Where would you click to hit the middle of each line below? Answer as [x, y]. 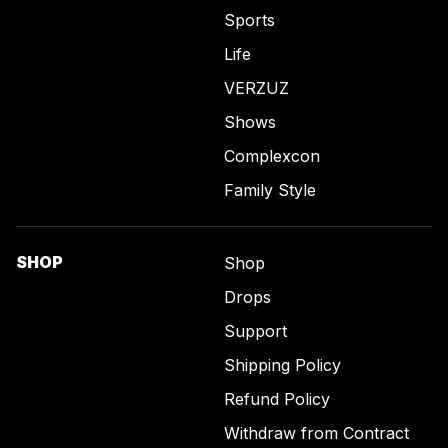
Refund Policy [277, 399]
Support [255, 331]
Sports [249, 20]
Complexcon [272, 156]
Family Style [270, 190]
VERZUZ [256, 88]
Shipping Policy [282, 365]
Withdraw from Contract [316, 433]
